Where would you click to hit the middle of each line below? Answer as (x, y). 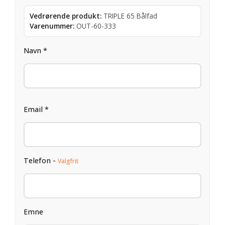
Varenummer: (52, 26)
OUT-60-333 (96, 26)
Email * (36, 109)
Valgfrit (68, 161)
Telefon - (41, 160)
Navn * (35, 50)
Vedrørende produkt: (66, 16)
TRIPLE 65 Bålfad (130, 16)
